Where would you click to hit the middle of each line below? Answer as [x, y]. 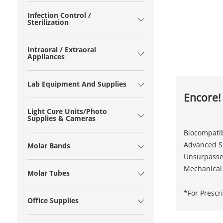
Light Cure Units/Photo [67, 111]
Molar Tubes [49, 173]
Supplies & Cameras [61, 118]
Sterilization [48, 22]
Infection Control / [59, 15]
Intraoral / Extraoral [62, 50]
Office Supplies [53, 200]
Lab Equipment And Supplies [77, 84]
